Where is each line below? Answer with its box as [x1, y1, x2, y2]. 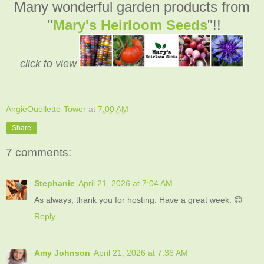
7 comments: [6, 146, 71, 159]
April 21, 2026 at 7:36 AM [94, 247, 188, 258]
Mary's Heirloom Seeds [52, 16, 207, 33]
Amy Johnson [34, 247, 90, 258]
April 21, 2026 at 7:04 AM [78, 178, 173, 188]
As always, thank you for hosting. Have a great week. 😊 [34, 194, 243, 204]
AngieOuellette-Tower [6, 104, 86, 114]
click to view [20, 57, 77, 70]
